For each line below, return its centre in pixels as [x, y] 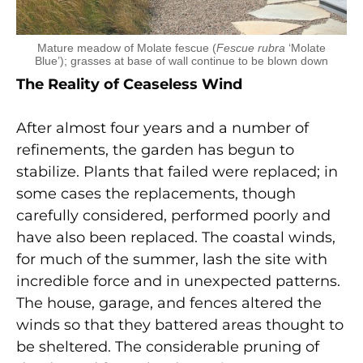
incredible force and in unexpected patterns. [178, 281]
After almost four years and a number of [162, 128]
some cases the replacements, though [156, 194]
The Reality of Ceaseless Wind [129, 84]
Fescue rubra [251, 48]
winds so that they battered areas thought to [180, 325]
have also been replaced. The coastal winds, [176, 237]
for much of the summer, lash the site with [172, 259]
